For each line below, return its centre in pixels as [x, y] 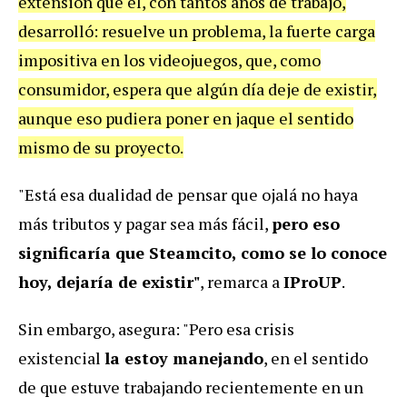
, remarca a [242, 281]
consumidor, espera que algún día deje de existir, [198, 89]
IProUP [313, 281]
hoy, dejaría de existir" [109, 281]
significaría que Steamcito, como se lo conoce [203, 252]
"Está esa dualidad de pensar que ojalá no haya [188, 194]
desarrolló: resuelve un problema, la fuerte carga [197, 30]
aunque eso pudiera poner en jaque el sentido [186, 118]
